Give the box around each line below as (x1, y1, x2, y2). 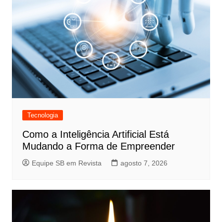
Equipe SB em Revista (31, 159, 102, 167)
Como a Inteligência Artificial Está (22, 129, 169, 140)
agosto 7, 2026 (120, 159, 167, 167)
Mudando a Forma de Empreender (22, 141, 175, 152)
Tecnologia (27, 111, 58, 119)
